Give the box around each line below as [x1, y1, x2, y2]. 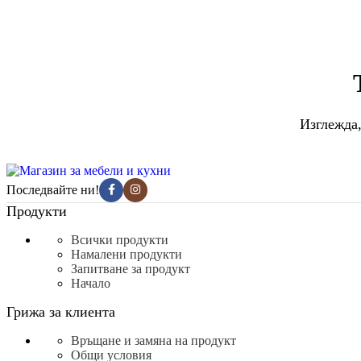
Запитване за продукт [71, 262, 190, 276]
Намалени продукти [71, 247, 182, 262]
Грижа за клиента [6, 304, 115, 321]
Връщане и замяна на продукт [71, 334, 236, 348]
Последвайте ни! [6, 183, 99, 197]
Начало [71, 276, 110, 291]
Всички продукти [71, 233, 168, 247]
